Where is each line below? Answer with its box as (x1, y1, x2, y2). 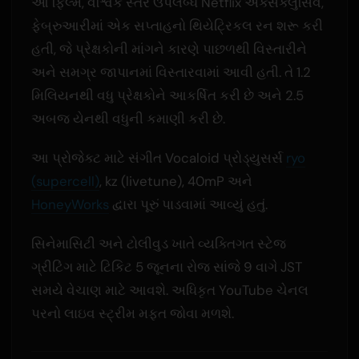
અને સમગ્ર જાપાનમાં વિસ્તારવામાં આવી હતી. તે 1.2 (30, 63, 311, 81)
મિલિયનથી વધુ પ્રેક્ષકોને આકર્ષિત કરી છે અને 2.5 (30, 86, 304, 104)
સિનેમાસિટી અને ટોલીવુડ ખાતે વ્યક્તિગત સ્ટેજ (30, 234, 286, 252)
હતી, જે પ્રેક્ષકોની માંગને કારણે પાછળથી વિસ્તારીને (30, 39, 307, 58)
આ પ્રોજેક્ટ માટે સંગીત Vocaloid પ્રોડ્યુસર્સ (30, 148, 286, 167)
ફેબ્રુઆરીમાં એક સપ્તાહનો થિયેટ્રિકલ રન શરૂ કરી (30, 16, 323, 34)
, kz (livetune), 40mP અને (99, 171, 252, 190)
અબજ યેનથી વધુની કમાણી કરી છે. (30, 109, 225, 127)
